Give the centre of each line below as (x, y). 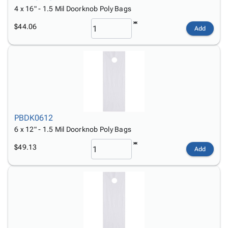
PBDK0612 (34, 118)
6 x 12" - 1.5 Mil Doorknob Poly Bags (73, 129)
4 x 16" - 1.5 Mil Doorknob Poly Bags (73, 9)
